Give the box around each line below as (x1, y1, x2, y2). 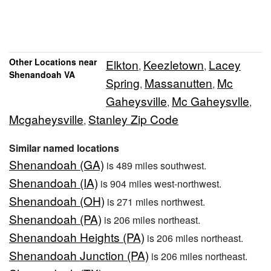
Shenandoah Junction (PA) (9, 247, 149, 264)
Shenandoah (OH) (9, 192, 105, 209)
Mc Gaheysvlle (172, 93, 249, 109)
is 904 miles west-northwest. (98, 177, 221, 191)
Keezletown (143, 56, 204, 73)
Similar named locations (9, 141, 119, 155)
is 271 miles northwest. (105, 195, 205, 209)
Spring (106, 74, 140, 91)
